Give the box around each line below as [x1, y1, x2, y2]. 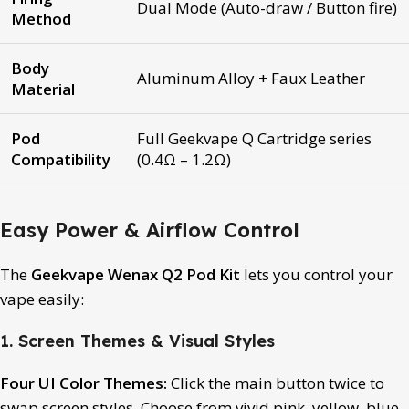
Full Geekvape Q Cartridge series [137, 127, 372, 149]
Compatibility [11, 148, 114, 170]
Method [11, 7, 71, 29]
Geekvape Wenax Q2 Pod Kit [31, 263, 240, 285]
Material [11, 78, 75, 100]
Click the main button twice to [167, 372, 384, 393]
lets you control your [240, 263, 393, 285]
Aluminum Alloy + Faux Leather [137, 67, 365, 89]
